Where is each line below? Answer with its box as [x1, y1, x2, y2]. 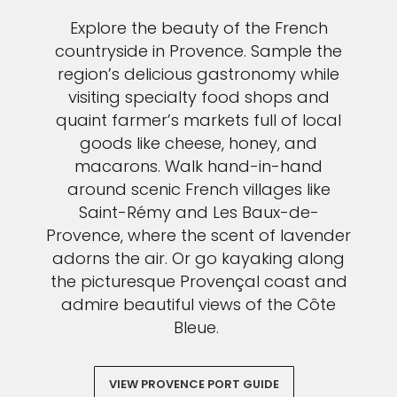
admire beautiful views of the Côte [61, 293, 336, 316]
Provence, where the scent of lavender [46, 224, 351, 247]
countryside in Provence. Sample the [55, 40, 342, 63]
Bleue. [174, 316, 223, 339]
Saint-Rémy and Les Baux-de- [78, 201, 319, 224]
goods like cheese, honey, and [80, 132, 317, 155]
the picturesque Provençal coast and [50, 270, 347, 293]
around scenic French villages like [66, 178, 331, 201]
